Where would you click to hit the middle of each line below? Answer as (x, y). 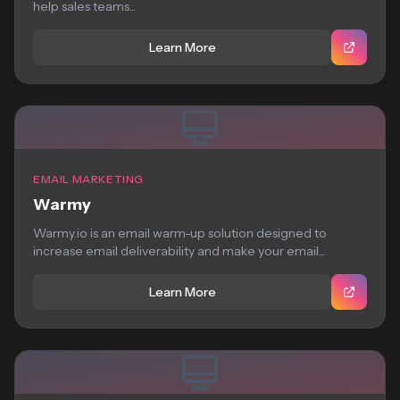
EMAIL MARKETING (88, 179)
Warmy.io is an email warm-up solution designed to (180, 233)
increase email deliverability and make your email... (179, 251)
